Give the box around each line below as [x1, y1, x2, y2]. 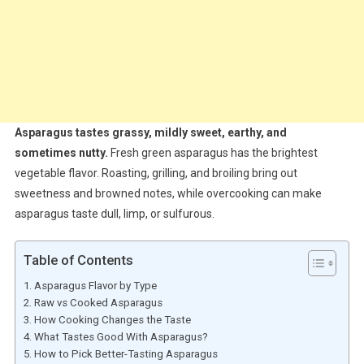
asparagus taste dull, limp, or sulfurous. [14, 206, 214, 220]
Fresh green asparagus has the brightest [107, 145, 318, 159]
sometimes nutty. [14, 145, 108, 159]
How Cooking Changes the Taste [33, 313, 191, 326]
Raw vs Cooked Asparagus [33, 296, 162, 309]
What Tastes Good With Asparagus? [33, 330, 208, 343]
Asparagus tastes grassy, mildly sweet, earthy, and [14, 125, 287, 139]
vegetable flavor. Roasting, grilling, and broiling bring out [14, 166, 297, 180]
